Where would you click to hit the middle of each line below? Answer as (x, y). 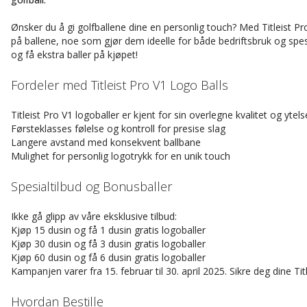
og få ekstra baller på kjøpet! (74, 54)
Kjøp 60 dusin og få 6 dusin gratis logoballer (108, 257)
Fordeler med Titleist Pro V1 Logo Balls (120, 85)
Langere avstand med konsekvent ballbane (106, 142)
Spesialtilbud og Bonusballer (91, 186)
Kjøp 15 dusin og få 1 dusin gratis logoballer (108, 230)
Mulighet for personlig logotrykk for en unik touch (121, 156)
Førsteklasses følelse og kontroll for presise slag (118, 128)
